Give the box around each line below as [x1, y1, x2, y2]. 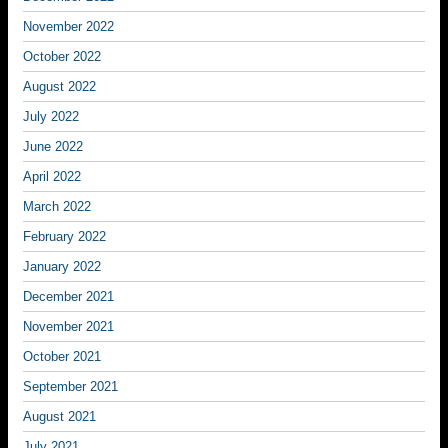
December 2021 [23, 289, 114, 304]
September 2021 [23, 379, 118, 394]
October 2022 [23, 49, 101, 64]
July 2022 [23, 109, 79, 124]
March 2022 [23, 199, 91, 214]
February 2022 [23, 229, 106, 244]
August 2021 [23, 409, 96, 424]
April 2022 [23, 169, 81, 184]
